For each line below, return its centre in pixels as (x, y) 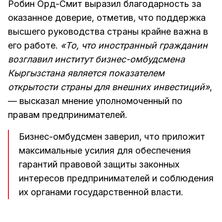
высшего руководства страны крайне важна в (108, 31)
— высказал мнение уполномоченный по (95, 101)
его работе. (34, 45)
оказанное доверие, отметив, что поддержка (107, 17)
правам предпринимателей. (68, 114)
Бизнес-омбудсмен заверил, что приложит (112, 136)
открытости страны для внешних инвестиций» (109, 87)
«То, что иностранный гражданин (134, 45)
